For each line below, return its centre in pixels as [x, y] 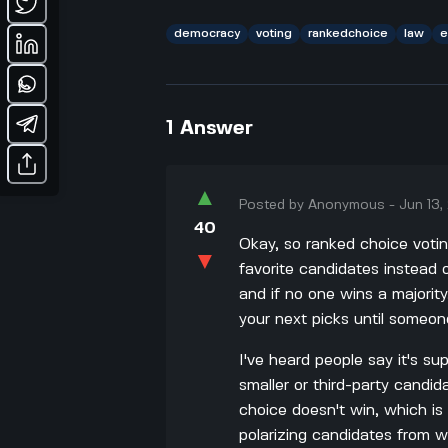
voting [274, 33]
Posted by [274, 204]
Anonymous [347, 204]
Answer [217, 128]
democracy [207, 33]
